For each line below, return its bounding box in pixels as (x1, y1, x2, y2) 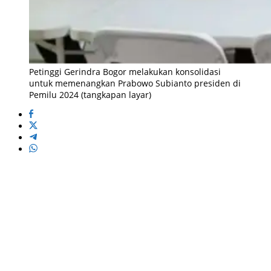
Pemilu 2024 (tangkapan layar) (29, 89, 151, 101)
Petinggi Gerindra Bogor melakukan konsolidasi (29, 66, 221, 78)
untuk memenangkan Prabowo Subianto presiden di (29, 77, 241, 90)
